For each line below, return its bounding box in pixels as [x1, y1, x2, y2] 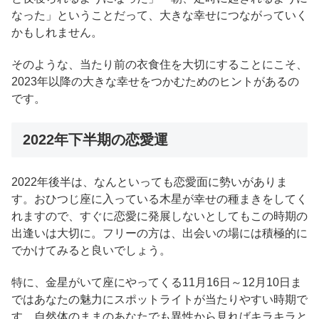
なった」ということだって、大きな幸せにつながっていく [11, 9, 308, 22]
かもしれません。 [11, 26, 103, 39]
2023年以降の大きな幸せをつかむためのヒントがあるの [11, 75, 299, 88]
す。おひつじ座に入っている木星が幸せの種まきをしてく [11, 193, 308, 206]
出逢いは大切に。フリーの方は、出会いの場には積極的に [11, 227, 308, 240]
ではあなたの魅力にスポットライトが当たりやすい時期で [11, 293, 308, 306]
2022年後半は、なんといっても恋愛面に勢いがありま [11, 176, 288, 189]
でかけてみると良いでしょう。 [11, 244, 171, 257]
